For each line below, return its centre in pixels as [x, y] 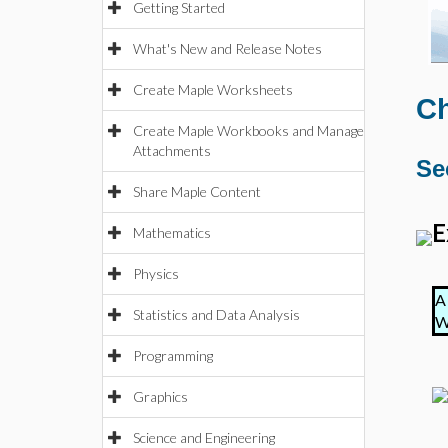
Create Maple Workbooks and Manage [248, 130]
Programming [173, 355]
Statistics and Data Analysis [216, 314]
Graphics [160, 396]
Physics [156, 273]
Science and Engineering [204, 437]
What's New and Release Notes [227, 48]
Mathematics [172, 232]
